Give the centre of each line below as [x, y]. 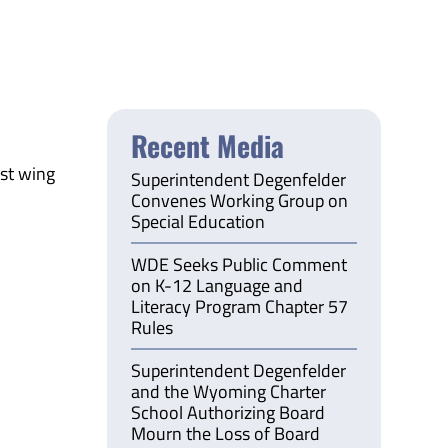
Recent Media [208, 145]
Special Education [198, 221]
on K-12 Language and [217, 285]
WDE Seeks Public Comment [239, 264]
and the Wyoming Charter [229, 391]
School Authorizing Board [228, 412]
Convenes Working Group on [240, 200]
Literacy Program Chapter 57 [240, 306]
